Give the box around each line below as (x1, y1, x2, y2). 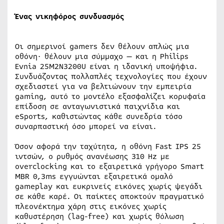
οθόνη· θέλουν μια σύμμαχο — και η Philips (15, 50, 188, 62)
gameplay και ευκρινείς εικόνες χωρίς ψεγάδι (15, 180, 202, 192)
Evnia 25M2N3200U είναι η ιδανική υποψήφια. (15, 60, 197, 72)
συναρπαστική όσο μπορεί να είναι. (15, 120, 156, 132)
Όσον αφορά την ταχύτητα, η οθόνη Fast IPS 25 (15, 140, 201, 152)
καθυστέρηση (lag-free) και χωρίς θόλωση (15, 210, 184, 222)
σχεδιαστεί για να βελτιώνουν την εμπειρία (15, 80, 191, 92)
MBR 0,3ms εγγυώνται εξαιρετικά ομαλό (15, 170, 173, 182)
